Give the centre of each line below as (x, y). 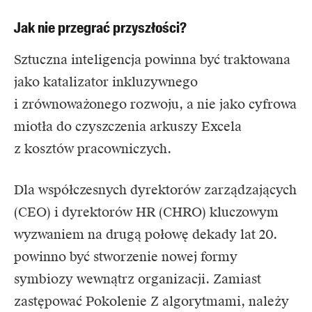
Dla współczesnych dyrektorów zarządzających (155, 190)
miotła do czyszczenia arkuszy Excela (128, 127)
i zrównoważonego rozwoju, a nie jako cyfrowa (155, 104)
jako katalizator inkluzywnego (106, 82)
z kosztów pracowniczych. (93, 149)
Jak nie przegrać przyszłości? (100, 28)
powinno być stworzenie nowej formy (126, 257)
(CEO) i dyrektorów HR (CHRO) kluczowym (146, 212)
